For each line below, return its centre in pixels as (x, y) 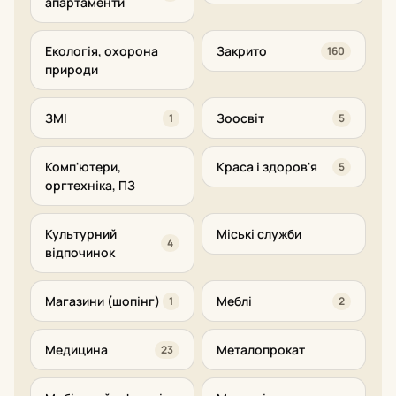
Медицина (76, 350)
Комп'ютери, (83, 167)
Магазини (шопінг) (103, 301)
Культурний (81, 234)
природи (72, 69)
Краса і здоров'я (267, 167)
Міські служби (259, 234)
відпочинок (80, 252)
